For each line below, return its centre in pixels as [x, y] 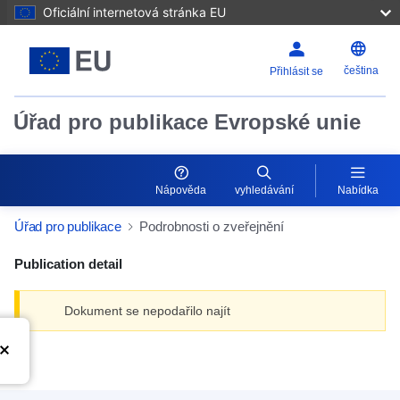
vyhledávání [264, 190]
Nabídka [358, 190]
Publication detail [68, 263]
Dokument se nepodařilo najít [147, 310]
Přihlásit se [296, 71]
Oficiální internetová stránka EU [134, 12]
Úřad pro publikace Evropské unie [187, 122]
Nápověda [181, 190]
